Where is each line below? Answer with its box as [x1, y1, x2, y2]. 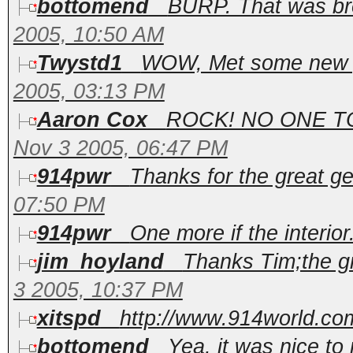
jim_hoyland [36, 250, 164, 273]
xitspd [36, 307, 101, 330]
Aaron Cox [36, 108, 147, 132]
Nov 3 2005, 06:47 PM [13, 136, 228, 160]
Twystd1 [36, 51, 122, 75]
